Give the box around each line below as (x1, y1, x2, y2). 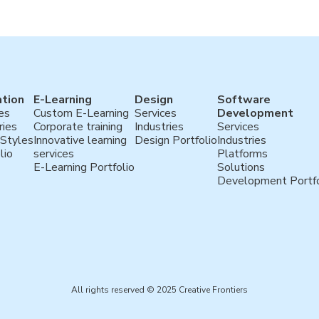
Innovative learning (33, 132, 127, 149)
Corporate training (33, 119, 122, 135)
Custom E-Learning (33, 105, 129, 122)
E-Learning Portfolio (33, 159, 135, 176)
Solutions (216, 159, 265, 176)
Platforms (216, 146, 268, 162)
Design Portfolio (134, 132, 217, 149)
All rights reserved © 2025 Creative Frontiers (70, 283, 248, 296)
